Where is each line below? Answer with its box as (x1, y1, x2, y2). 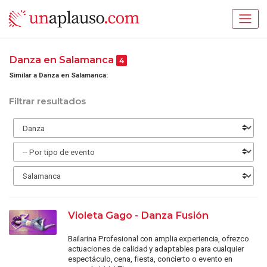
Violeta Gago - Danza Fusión (67, 209, 209, 222)
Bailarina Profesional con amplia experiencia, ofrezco (67, 234, 249, 244)
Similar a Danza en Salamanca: (9, 70, 108, 79)
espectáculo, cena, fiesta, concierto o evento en (67, 254, 232, 264)
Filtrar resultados (9, 96, 86, 107)
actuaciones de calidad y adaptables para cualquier (67, 244, 244, 254)
